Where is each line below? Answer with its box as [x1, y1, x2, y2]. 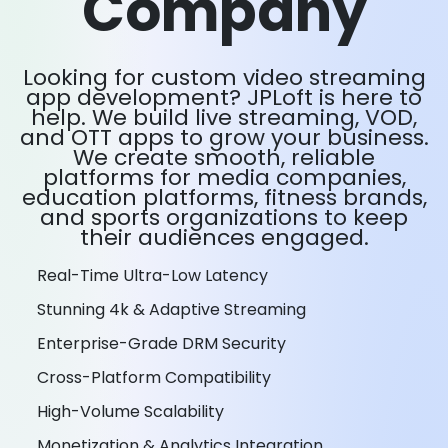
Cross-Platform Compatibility [37, 366, 271, 389]
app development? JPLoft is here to [26, 82, 422, 113]
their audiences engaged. [79, 222, 369, 253]
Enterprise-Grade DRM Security [37, 332, 286, 355]
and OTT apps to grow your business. [19, 122, 429, 153]
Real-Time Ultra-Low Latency [37, 264, 268, 287]
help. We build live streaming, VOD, [31, 102, 417, 133]
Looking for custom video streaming [22, 62, 426, 93]
